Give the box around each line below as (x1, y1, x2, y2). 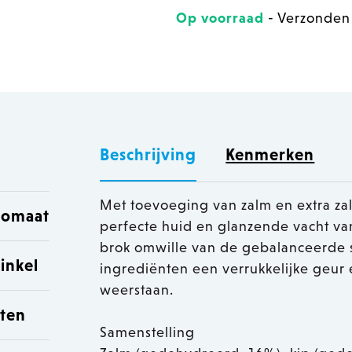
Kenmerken (225, 145, 315, 165)
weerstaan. (100, 282, 174, 299)
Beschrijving (100, 145, 197, 165)
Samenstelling (100, 324, 196, 341)
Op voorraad (176, 10, 264, 27)
